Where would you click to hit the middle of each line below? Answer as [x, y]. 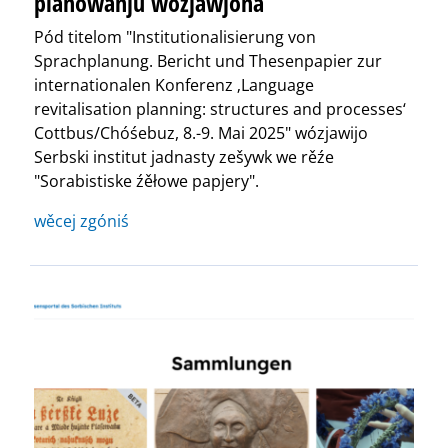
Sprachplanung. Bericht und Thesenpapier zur [208, 61]
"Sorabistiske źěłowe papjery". [146, 181]
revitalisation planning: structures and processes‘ [220, 109]
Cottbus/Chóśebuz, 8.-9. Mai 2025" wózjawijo [201, 133]
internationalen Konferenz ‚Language [174, 85]
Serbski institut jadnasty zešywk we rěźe [184, 157]
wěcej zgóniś [81, 221]
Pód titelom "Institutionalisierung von [175, 37]
